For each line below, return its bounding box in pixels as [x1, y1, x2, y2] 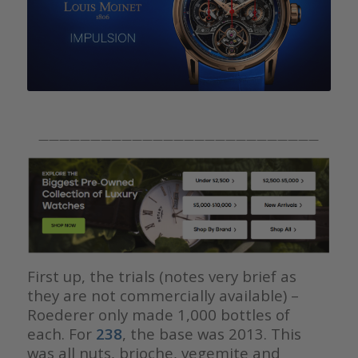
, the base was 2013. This [121, 324, 301, 344]
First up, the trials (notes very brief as [26, 266, 296, 287]
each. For [26, 324, 96, 344]
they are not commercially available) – [26, 285, 299, 306]
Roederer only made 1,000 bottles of [26, 304, 290, 325]
